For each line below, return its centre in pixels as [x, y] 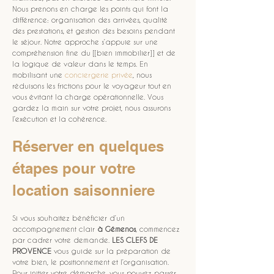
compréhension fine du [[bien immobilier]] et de [95, 53]
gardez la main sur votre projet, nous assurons [93, 108]
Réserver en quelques [90, 146]
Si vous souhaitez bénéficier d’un [70, 218]
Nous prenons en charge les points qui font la [91, 9]
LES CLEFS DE [136, 240]
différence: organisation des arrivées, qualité [91, 20]
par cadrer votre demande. [62, 240]
